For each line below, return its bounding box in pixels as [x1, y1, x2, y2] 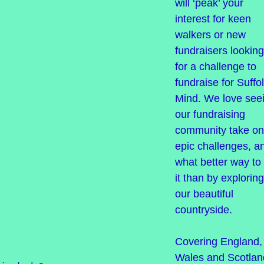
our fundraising [174, 108, 245, 120]
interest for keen [174, 13, 251, 25]
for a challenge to [174, 61, 256, 72]
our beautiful [174, 188, 233, 200]
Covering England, [174, 236, 262, 247]
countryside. [174, 204, 232, 216]
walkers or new [174, 29, 246, 41]
